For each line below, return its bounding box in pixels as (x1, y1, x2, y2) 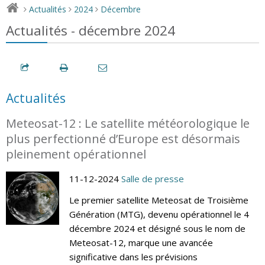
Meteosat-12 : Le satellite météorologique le (6, 115, 250, 131)
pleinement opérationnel (6, 146, 146, 162)
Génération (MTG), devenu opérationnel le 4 (69, 208, 249, 220)
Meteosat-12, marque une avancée (69, 236, 213, 248)
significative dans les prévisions (69, 250, 198, 263)
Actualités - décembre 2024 (6, 21, 175, 40)
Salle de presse (121, 172, 184, 185)
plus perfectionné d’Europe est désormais (6, 130, 240, 147)
